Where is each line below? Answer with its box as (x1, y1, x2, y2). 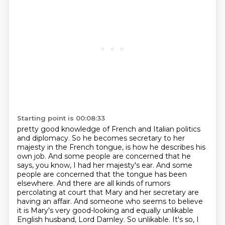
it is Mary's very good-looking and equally (17, 206, 163, 215)
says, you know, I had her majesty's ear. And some (17, 161, 192, 170)
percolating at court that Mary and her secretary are (17, 188, 199, 197)
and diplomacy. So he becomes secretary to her (17, 134, 185, 143)
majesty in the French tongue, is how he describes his (17, 143, 205, 152)
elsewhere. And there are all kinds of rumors (17, 179, 170, 188)
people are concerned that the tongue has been (17, 170, 187, 179)
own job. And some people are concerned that (17, 152, 182, 161)
